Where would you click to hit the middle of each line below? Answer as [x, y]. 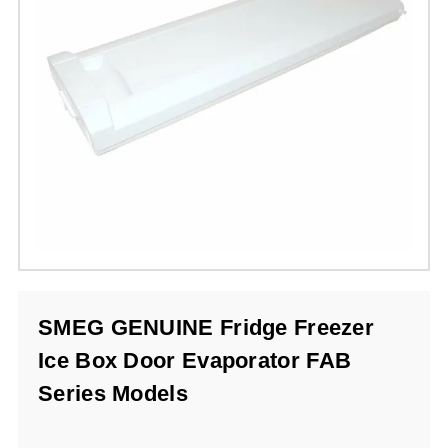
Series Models [113, 394]
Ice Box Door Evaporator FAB [195, 361]
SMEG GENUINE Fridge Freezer [206, 328]
